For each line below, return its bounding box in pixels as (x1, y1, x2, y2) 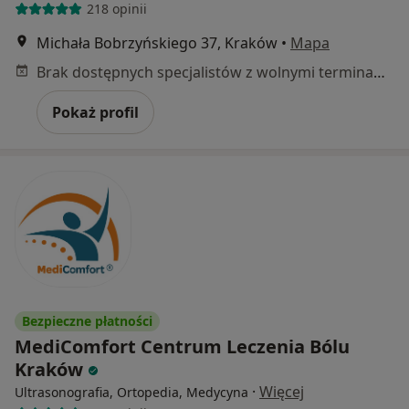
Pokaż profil (52, 101, 139, 122)
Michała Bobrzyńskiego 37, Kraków (37, 32, 278, 53)
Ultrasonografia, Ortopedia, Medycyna (15, 383, 248, 401)
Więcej (259, 381, 304, 402)
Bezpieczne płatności (22, 311, 152, 330)
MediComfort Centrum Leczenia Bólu (15, 333, 350, 359)
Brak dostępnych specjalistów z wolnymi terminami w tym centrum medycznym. (373, 61, 385, 82)
